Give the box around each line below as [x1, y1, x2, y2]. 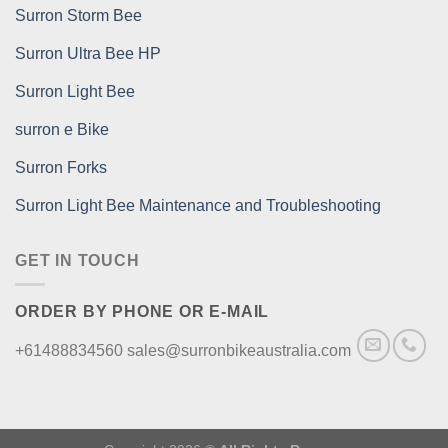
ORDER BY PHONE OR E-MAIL [15, 303, 270, 321]
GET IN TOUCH [15, 251, 140, 269]
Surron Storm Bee [15, 6, 142, 24]
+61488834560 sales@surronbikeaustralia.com [15, 342, 355, 360]
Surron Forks [15, 158, 107, 176]
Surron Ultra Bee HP [15, 44, 161, 62]
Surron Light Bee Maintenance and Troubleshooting [15, 196, 381, 214]
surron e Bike [15, 120, 109, 138]
